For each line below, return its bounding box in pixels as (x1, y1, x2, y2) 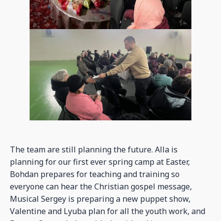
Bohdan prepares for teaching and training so (10, 168, 180, 180)
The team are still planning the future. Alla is (10, 144, 178, 155)
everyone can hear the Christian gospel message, (10, 181, 192, 192)
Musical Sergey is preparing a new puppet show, (10, 193, 190, 204)
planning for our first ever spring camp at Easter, (10, 156, 190, 167)
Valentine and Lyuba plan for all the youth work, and (10, 205, 205, 217)
